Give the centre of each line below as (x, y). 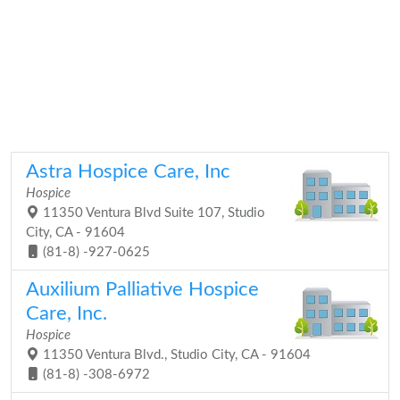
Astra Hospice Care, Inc (128, 171)
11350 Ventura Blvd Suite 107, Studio (152, 213)
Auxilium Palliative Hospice (142, 289)
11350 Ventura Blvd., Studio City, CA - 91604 (175, 355)
